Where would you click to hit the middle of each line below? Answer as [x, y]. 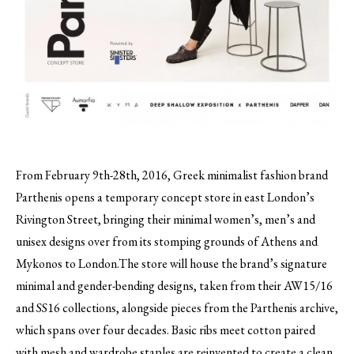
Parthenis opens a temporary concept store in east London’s [165, 197]
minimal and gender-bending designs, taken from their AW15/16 [174, 285]
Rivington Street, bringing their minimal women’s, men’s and [166, 219]
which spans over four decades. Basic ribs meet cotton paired [166, 330]
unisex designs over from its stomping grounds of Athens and [167, 241]
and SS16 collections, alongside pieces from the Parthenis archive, [177, 307]
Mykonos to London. [67, 263]
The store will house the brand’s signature [223, 263]
